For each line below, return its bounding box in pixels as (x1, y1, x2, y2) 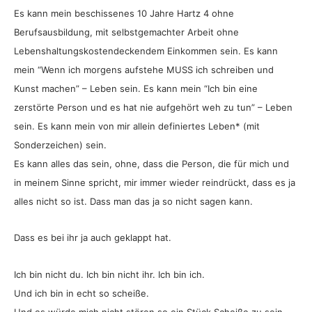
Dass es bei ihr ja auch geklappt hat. (14, 232, 171, 244)
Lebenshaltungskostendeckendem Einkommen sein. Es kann (14, 45, 278, 56)
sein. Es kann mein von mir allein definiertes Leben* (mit (14, 120, 260, 132)
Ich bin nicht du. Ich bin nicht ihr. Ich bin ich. (14, 268, 205, 280)
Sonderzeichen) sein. (14, 139, 107, 150)
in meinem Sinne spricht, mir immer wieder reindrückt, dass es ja (14, 176, 295, 188)
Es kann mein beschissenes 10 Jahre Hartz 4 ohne (14, 7, 234, 19)
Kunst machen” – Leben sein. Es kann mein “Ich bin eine (14, 82, 258, 94)
